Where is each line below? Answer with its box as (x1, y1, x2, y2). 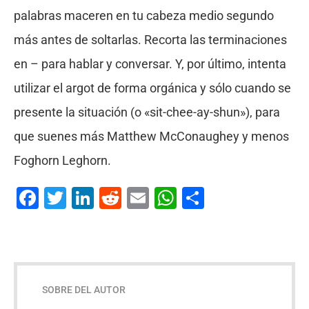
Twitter (66, 184, 134, 211)
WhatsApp (176, 184, 278, 211)
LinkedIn (93, 184, 177, 211)
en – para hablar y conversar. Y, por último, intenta (13, 57, 286, 72)
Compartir (203, 184, 303, 211)
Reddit (121, 184, 184, 211)
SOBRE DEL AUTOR (41, 283, 126, 296)
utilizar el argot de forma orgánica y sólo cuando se (13, 81, 291, 96)
